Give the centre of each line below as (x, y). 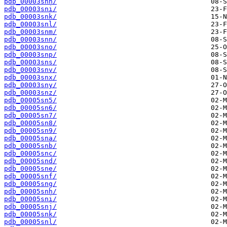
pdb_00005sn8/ (30, 123)
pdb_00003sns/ (30, 62)
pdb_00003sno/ (30, 47)
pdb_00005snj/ (30, 207)
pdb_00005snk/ (30, 214)
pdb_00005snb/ (30, 146)
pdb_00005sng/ (30, 184)
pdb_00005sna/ (30, 138)
